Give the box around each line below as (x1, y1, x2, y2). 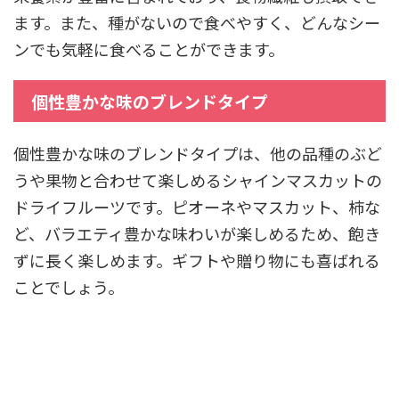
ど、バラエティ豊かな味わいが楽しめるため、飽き (13, 221, 380, 245)
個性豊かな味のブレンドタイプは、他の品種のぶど (13, 141, 382, 165)
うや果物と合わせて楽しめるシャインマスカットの (13, 167, 382, 191)
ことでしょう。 (13, 274, 124, 298)
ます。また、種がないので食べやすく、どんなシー (13, 10, 380, 34)
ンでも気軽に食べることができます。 (13, 37, 284, 61)
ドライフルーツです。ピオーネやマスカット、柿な (13, 194, 380, 218)
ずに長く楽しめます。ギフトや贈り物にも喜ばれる (13, 248, 380, 272)
